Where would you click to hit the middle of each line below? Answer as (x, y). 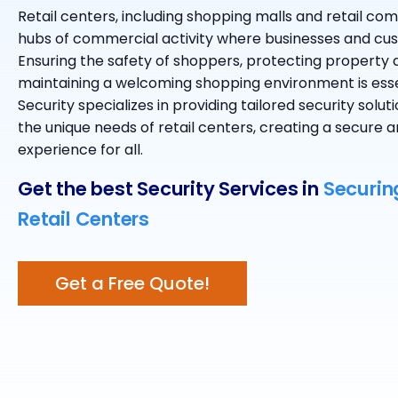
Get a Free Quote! (132, 283)
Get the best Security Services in (168, 188)
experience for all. (80, 150)
